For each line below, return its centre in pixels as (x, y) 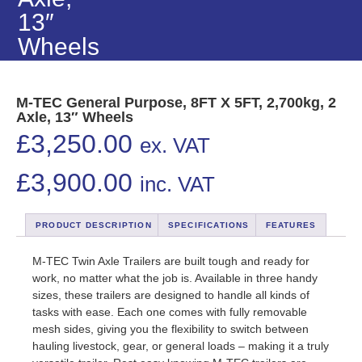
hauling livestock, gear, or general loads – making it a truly (181, 346)
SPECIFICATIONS (208, 225)
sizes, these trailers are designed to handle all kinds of (171, 295)
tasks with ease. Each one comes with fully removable (170, 312)
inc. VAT (177, 184)
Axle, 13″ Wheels (75, 117)
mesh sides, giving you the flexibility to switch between (170, 329)
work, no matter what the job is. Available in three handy (175, 278)
